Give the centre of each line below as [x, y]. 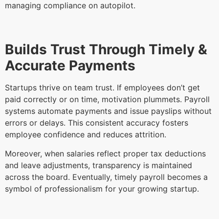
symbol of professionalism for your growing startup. [103, 188]
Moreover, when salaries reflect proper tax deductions [105, 153]
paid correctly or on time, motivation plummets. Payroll [107, 99]
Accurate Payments [72, 66]
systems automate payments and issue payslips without [108, 111]
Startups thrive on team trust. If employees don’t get [102, 88]
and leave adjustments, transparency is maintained [99, 165]
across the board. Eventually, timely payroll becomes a [106, 177]
